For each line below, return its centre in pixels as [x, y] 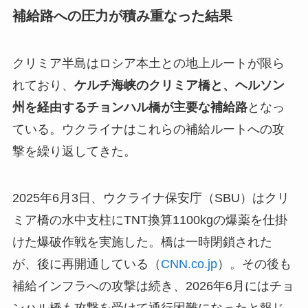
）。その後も [254, 264]
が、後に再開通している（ [86, 264]
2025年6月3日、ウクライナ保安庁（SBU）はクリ [151, 198]
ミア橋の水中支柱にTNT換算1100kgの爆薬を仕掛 [150, 220]
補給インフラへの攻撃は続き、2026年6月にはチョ [153, 286]
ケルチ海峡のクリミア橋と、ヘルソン [179, 86]
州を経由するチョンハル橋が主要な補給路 [130, 108]
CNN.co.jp [189, 264]
